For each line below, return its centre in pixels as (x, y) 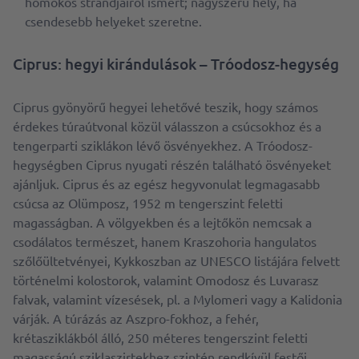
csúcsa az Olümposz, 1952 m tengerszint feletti (148, 203)
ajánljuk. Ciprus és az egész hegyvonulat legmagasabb (166, 184)
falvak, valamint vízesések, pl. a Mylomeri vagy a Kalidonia (177, 299)
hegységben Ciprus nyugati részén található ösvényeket (172, 165)
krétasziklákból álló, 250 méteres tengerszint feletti (160, 338)
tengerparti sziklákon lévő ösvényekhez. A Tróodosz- (163, 145)
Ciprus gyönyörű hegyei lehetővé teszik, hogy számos (165, 107)
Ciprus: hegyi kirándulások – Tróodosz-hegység (176, 64)
